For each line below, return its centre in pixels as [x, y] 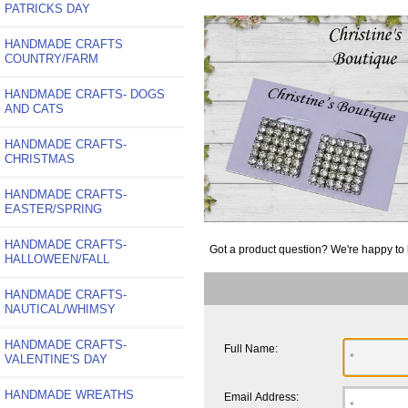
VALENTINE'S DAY [56, 359]
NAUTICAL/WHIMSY [60, 309]
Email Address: [262, 396]
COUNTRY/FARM [51, 58]
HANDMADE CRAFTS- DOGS [85, 94]
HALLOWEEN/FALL [57, 259]
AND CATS [34, 108]
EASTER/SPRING [53, 209]
